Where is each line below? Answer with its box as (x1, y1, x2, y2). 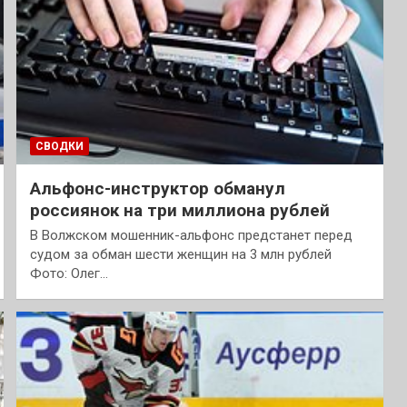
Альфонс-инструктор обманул (29, 177, 285, 199)
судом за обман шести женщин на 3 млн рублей (29, 245, 332, 263)
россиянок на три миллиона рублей (29, 199, 330, 221)
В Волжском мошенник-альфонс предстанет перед (29, 226, 352, 243)
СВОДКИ (35, 139, 84, 153)
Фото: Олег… (29, 264, 108, 282)
